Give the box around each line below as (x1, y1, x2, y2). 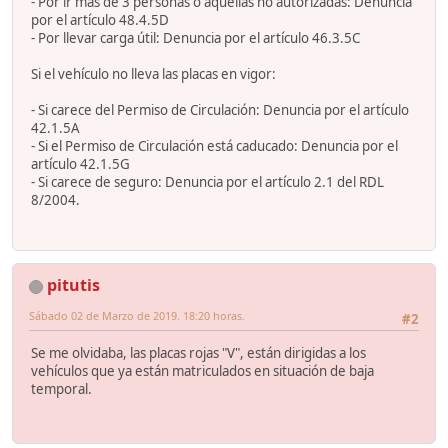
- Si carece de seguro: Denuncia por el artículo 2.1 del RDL (31, 172, 384, 191)
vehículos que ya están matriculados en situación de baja (31, 362, 374, 381)
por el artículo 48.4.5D (31, 10, 169, 29)
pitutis (47, 273, 100, 296)
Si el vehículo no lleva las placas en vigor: (31, 64, 276, 83)
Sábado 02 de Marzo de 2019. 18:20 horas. (29, 307, 245, 323)
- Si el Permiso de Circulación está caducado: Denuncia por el (31, 136, 398, 155)
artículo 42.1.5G (31, 154, 130, 173)
